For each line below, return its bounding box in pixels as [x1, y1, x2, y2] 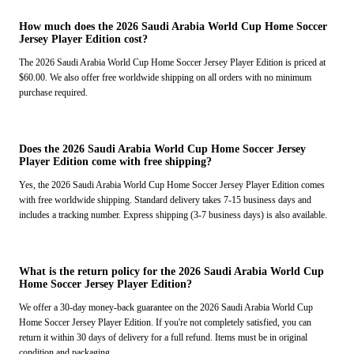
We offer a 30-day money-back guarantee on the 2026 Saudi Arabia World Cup [19, 302, 313, 314]
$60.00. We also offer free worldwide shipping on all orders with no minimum [19, 72, 311, 84]
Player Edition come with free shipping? [19, 156, 212, 168]
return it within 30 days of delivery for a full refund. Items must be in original [19, 332, 307, 344]
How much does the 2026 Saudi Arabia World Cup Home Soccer [19, 21, 327, 33]
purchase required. [19, 87, 88, 99]
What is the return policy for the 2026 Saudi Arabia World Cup [19, 265, 324, 278]
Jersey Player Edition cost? [19, 33, 148, 46]
